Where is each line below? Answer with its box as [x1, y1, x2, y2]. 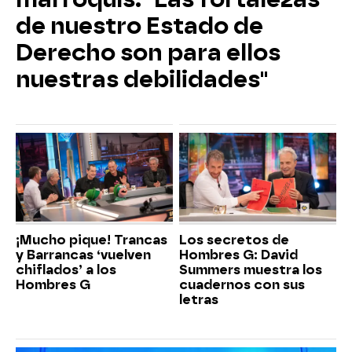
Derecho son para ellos [16, 39, 280, 67]
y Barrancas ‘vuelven [16, 247, 151, 262]
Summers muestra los [179, 262, 322, 277]
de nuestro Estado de [16, 13, 263, 40]
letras [179, 291, 218, 307]
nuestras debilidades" [16, 66, 268, 93]
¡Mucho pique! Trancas [16, 232, 167, 247]
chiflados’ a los [16, 262, 116, 277]
